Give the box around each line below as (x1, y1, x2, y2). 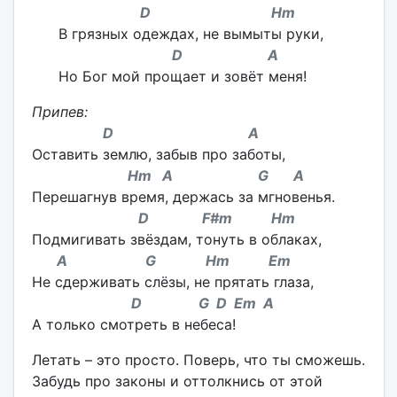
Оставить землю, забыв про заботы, (31, 145, 285, 163)
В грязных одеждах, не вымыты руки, (58, 25, 323, 43)
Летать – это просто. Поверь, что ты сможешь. (31, 351, 365, 369)
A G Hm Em (31, 252, 291, 269)
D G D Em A (31, 294, 274, 312)
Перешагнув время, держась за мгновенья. (31, 188, 335, 206)
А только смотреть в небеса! (31, 315, 236, 333)
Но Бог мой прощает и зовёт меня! (58, 67, 307, 85)
